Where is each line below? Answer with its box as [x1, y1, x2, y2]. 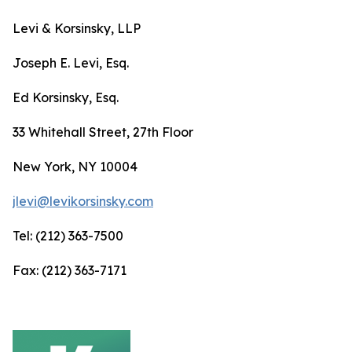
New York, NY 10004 [13, 158, 137, 174]
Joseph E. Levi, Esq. [13, 54, 129, 71]
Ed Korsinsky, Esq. [13, 89, 119, 105]
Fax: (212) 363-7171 [13, 262, 126, 278]
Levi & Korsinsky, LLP [13, 20, 141, 36]
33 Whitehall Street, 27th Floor [13, 123, 193, 140]
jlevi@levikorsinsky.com [13, 192, 153, 209]
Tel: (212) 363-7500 [13, 227, 123, 244]
